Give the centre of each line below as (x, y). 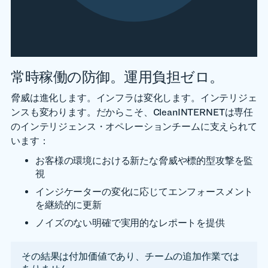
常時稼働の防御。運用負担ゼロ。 (117, 77)
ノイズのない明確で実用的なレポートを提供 (130, 223)
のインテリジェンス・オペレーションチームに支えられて (134, 127)
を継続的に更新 (68, 205)
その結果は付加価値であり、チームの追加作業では (131, 256)
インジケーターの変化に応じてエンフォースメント (144, 192)
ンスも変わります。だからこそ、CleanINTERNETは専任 (132, 112)
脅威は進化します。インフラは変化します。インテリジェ (134, 98)
